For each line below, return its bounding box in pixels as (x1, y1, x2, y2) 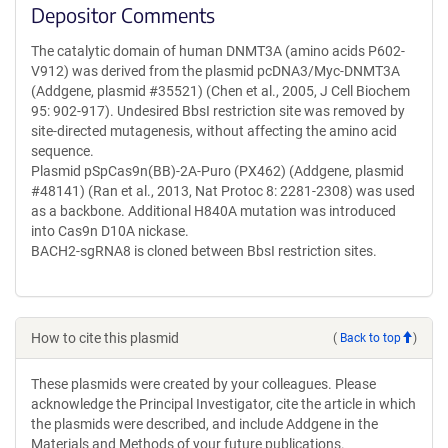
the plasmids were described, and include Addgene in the (31, 416, 378, 432)
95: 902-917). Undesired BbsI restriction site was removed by (31, 103, 405, 119)
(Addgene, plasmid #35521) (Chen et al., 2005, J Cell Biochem (31, 83, 410, 99)
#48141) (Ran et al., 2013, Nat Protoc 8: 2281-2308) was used (31, 183, 415, 199)
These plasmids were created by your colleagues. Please (31, 376, 376, 392)
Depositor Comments (31, 2, 215, 27)
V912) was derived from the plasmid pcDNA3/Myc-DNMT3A (31, 63, 400, 79)
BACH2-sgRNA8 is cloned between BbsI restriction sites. (31, 243, 377, 259)
